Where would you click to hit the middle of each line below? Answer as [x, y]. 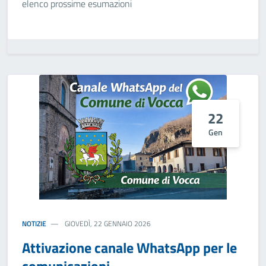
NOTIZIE [34, 224]
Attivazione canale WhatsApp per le [129, 248]
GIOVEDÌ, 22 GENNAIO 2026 [107, 224]
